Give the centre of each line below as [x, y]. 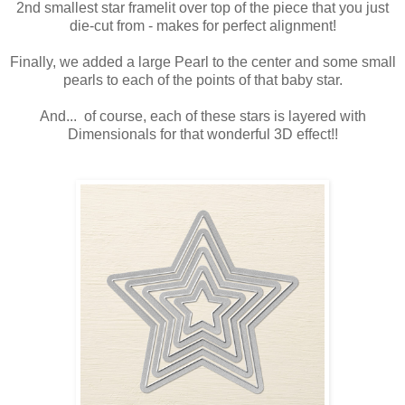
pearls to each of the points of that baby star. [202, 80]
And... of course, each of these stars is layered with [202, 117]
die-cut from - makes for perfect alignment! [202, 26]
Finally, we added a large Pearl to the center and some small [202, 62]
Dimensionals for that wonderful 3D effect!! [202, 135]
